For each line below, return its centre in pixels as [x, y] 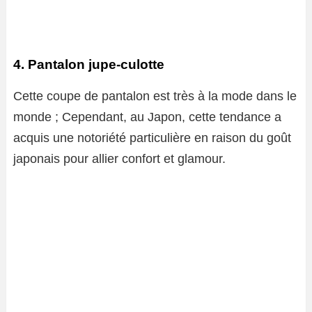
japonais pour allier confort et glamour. [119, 159]
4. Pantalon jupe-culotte [89, 65]
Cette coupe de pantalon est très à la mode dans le [155, 96]
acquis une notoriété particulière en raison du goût [152, 138]
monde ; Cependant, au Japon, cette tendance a [147, 117]
